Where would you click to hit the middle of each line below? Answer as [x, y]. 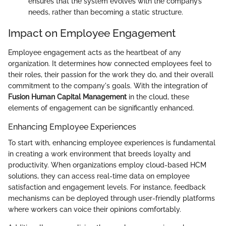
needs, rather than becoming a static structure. [106, 12]
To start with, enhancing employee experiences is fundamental [112, 143]
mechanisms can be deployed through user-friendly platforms [111, 198]
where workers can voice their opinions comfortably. [95, 209]
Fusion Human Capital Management [67, 97]
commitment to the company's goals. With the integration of [108, 86]
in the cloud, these [158, 97]
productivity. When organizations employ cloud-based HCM [107, 165]
